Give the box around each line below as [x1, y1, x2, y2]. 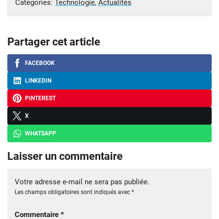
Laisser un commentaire [7, 150, 123, 162]
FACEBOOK [25, 59, 55, 66]
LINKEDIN [25, 77, 51, 84]
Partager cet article [7, 35, 100, 48]
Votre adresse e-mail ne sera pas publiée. [15, 177, 150, 186]
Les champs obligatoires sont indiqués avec [15, 188, 131, 196]
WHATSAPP [25, 130, 56, 137]
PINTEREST [25, 94, 56, 102]
